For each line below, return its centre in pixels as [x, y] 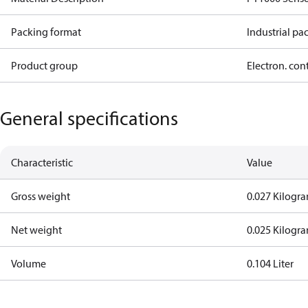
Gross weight [41, 196]
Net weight [36, 230]
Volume [29, 263]
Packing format [46, 32]
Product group [44, 65]
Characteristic [42, 162]
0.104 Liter [271, 263]
